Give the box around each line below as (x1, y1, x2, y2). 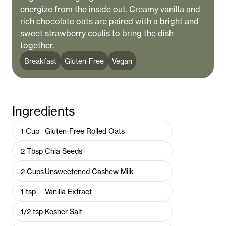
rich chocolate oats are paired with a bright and (20, 16, 199, 26)
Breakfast (24, 56, 56, 65)
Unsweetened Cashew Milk (45, 166, 134, 176)
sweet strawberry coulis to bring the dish (20, 28, 174, 38)
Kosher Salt (45, 207, 82, 216)
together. (20, 40, 54, 50)
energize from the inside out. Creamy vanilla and (20, 4, 200, 14)
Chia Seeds (45, 146, 82, 155)
